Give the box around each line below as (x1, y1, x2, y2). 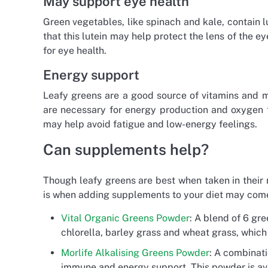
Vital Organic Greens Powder (61, 212, 190, 224)
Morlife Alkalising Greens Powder (61, 246, 209, 258)
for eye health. (43, 44, 106, 56)
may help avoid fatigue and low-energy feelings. (43, 118, 257, 130)
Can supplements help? (43, 140, 209, 159)
